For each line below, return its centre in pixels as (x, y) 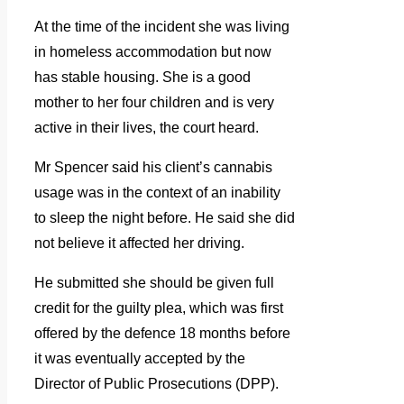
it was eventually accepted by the (140, 359)
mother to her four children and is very (154, 103)
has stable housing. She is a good (142, 78)
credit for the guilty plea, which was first (159, 308)
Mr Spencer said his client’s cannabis (153, 168)
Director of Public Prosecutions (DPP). (156, 384)
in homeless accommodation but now (153, 52)
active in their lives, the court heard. (147, 128)
